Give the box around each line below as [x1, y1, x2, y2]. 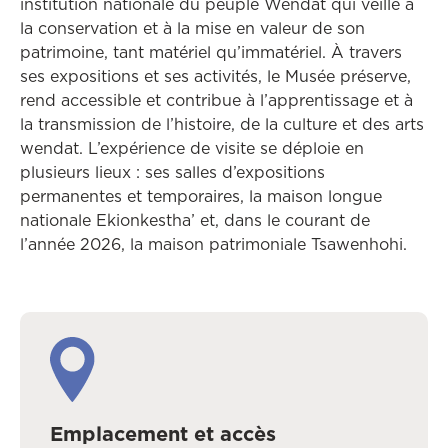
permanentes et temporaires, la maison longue [20, 185, 382, 208]
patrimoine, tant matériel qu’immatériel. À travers [20, 41, 402, 64]
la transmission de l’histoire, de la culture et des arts [20, 113, 424, 136]
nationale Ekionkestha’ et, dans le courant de [20, 209, 370, 232]
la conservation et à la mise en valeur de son [20, 17, 365, 40]
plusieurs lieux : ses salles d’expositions [20, 161, 325, 184]
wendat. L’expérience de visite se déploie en [20, 137, 364, 160]
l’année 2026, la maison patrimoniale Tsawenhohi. [20, 233, 407, 256]
